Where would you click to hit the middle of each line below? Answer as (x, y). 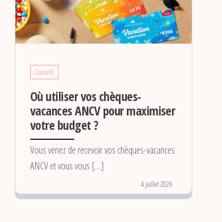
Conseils (44, 72)
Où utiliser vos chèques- (86, 96)
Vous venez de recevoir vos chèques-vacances (103, 150)
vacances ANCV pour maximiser (103, 110)
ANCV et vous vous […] (67, 166)
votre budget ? (64, 125)
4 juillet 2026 (156, 184)
